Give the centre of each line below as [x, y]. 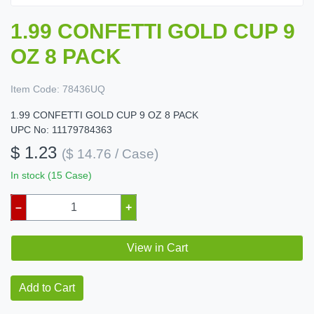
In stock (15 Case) [51, 175]
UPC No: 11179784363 [61, 129]
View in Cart [157, 247]
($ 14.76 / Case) [110, 153]
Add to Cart [47, 287]
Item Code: [35, 89]
